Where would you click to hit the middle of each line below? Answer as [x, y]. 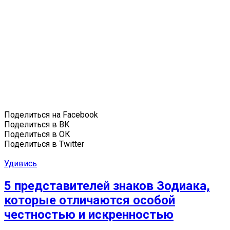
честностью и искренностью [89, 215]
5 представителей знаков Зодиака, [107, 186]
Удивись [21, 164]
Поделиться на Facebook [51, 115]
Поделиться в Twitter [44, 144]
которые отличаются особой [90, 200]
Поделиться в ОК [37, 135]
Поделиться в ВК [37, 125]
